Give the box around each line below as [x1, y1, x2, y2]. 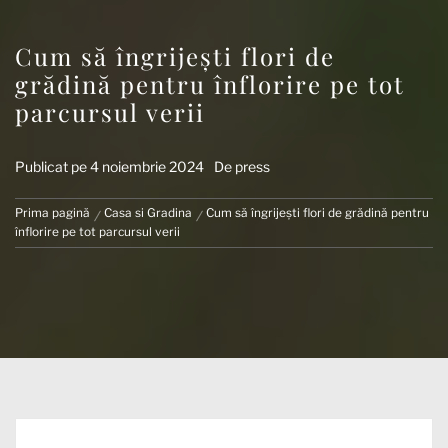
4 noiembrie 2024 [90, 158, 204, 175]
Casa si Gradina [104, 206, 192, 220]
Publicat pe [15, 158, 90, 175]
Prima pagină [15, 206, 90, 220]
